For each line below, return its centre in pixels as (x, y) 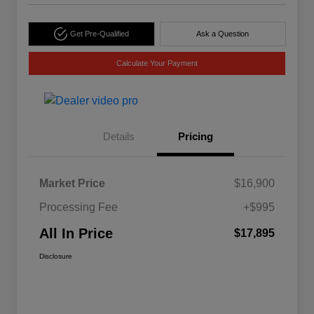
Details (118, 137)
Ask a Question (223, 34)
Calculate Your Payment (157, 63)
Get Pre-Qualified (99, 34)
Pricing (196, 137)
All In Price (76, 234)
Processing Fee (78, 207)
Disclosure (56, 257)
